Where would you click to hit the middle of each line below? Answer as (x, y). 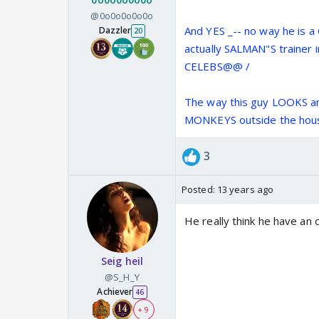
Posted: (199, 190)
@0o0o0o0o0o (122, 16)
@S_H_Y (122, 277)
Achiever (115, 292)
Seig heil (122, 261)
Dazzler (115, 31)
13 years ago (245, 190)
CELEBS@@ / (217, 67)
